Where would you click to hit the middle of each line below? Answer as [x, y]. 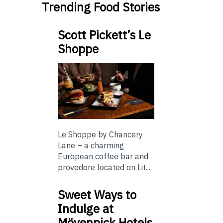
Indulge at [86, 209]
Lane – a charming [91, 146]
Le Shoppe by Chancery [100, 135]
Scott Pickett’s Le [104, 35]
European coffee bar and [103, 157]
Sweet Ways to [97, 195]
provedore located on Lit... [104, 167]
